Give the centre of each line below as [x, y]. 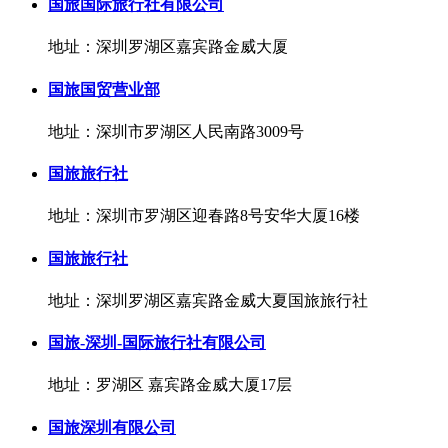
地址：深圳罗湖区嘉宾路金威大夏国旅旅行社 [208, 300]
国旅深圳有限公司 [112, 427]
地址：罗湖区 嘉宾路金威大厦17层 [170, 385]
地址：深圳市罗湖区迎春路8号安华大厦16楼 [204, 216]
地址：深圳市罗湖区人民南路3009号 [176, 131]
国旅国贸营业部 [104, 89]
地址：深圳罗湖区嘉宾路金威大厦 [168, 47]
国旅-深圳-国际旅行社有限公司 [157, 343]
